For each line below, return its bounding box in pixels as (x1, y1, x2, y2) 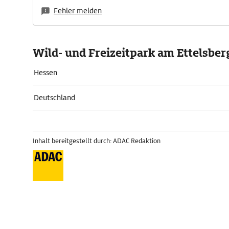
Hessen (34, 68, 57, 77)
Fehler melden (54, 6, 102, 15)
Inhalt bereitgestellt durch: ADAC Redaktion (33, 136, 161, 145)
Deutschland (34, 93, 75, 102)
